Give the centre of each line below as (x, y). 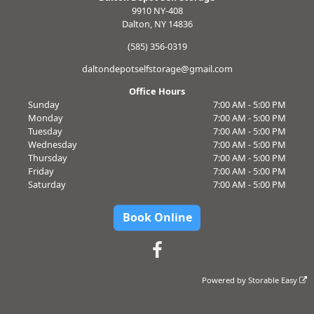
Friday (41, 171)
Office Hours (157, 91)
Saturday (47, 184)
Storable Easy (274, 280)
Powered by (225, 280)
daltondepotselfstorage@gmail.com (157, 69)
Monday (45, 117)
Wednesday (52, 144)
